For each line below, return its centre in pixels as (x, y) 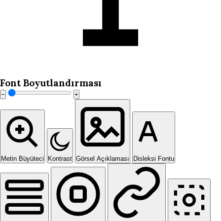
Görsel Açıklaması (103, 159)
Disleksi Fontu (154, 159)
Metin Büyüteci (22, 159)
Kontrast (60, 159)
